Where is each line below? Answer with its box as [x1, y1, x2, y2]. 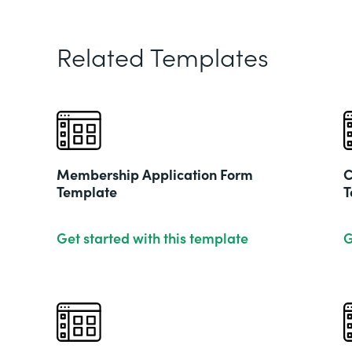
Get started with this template [57, 228, 248, 247]
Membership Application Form [57, 164, 253, 184]
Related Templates [57, 38, 269, 74]
